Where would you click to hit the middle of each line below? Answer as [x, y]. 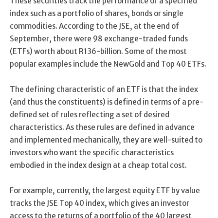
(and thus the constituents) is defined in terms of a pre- [107, 102]
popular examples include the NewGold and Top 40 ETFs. [108, 64]
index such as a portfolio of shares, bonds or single [97, 13]
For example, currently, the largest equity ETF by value [105, 190]
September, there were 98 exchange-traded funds [99, 38]
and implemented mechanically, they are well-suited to [106, 140]
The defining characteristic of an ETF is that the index [104, 89]
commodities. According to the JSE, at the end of [94, 26]
